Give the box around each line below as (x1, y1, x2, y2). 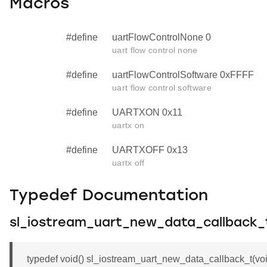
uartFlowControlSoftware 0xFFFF (112, 70, 254, 80)
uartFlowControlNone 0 (112, 32, 211, 43)
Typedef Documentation (10, 188, 208, 204)
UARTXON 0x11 (112, 107, 182, 118)
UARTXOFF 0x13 (112, 145, 188, 156)
